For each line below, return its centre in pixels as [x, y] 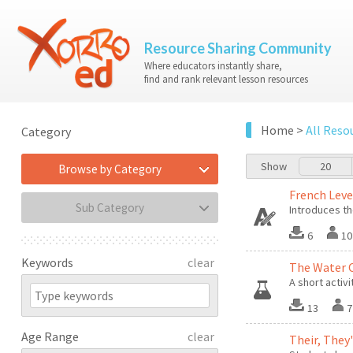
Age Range [50, 336]
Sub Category [110, 208]
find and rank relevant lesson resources [226, 79]
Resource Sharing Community [238, 48]
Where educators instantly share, [213, 66]
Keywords [47, 262]
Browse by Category [110, 169]
